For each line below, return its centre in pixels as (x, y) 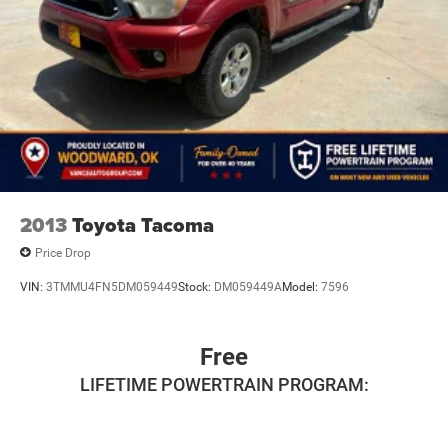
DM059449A (248, 287)
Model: (301, 287)
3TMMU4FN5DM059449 (112, 287)
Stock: (196, 287)
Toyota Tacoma (143, 225)
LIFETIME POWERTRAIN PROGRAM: (224, 384)
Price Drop (63, 252)
